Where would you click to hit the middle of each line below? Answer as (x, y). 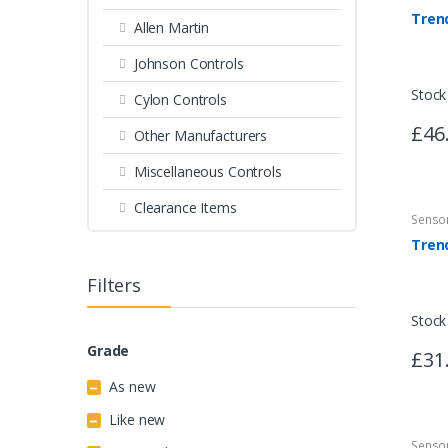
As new (132, 386)
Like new (137, 419)
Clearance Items (185, 208)
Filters (114, 284)
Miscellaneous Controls (207, 172)
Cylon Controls (180, 100)
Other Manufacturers (200, 136)
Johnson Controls (188, 64)
